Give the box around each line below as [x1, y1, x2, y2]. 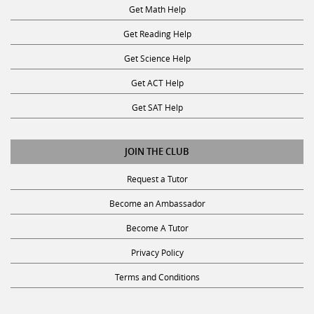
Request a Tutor [126, 172, 188, 184]
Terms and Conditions [114, 271, 200, 282]
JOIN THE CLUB [125, 144, 189, 158]
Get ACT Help [130, 76, 184, 88]
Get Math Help [128, 3, 186, 15]
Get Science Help [123, 52, 191, 64]
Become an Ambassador [109, 197, 205, 209]
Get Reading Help [123, 27, 191, 39]
